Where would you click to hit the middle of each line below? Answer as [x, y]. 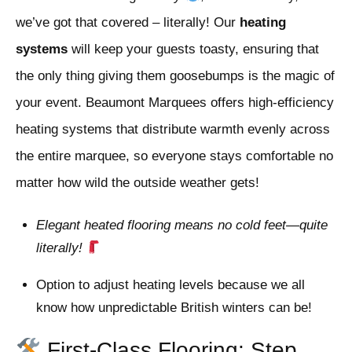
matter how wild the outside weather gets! [137, 183]
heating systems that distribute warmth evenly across [173, 130]
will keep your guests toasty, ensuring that [193, 49]
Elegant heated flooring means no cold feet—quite [181, 225]
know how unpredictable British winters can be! [174, 308]
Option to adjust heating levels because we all [170, 285]
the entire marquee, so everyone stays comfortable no [174, 156]
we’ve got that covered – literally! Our [128, 23]
